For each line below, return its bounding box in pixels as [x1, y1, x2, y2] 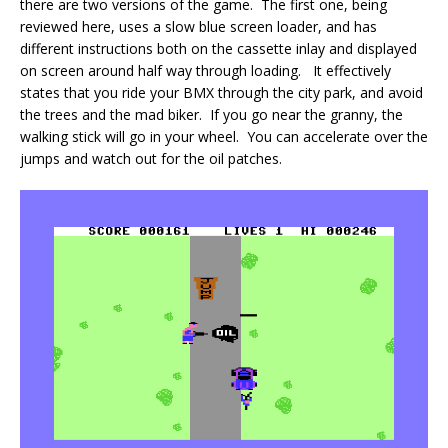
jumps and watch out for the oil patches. [20, 148, 282, 168]
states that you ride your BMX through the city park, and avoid [20, 82, 423, 102]
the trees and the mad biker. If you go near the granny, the [20, 104, 403, 124]
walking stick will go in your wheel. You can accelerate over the [20, 126, 428, 146]
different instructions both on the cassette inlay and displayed [20, 38, 417, 58]
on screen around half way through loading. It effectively [20, 60, 391, 80]
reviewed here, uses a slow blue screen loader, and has [20, 16, 377, 36]
